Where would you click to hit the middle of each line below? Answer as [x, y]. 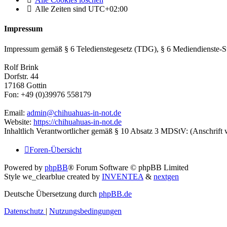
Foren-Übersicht [55, 149]
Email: [15, 112]
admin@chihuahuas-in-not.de [74, 112]
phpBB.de [115, 194]
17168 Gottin [25, 85]
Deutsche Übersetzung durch [51, 194]
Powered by [24, 167]
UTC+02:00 [108, 9]
